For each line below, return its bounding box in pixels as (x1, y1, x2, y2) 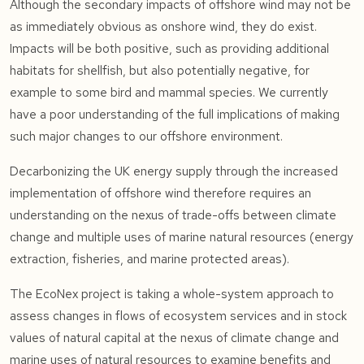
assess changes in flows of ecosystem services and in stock (10, 308, 347, 324)
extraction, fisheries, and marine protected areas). (10, 251, 289, 267)
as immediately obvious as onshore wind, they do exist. (10, 19, 317, 35)
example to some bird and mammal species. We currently (10, 84, 328, 101)
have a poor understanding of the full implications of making (10, 106, 340, 123)
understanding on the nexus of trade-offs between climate (10, 207, 336, 223)
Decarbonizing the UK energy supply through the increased (10, 163, 338, 180)
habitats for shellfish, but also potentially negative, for (10, 63, 310, 79)
